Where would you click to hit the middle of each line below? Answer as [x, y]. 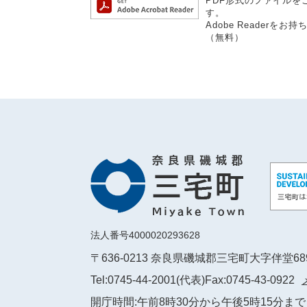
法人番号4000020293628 [145, 235]
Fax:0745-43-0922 [250, 280]
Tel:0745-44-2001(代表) [148, 280]
